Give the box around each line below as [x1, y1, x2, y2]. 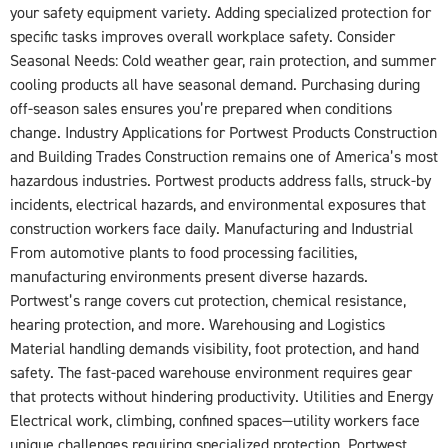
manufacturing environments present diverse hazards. [10, 267, 368, 288]
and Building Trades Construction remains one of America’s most [10, 147, 438, 168]
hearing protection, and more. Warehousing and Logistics [10, 315, 385, 336]
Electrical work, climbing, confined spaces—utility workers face [10, 411, 420, 432]
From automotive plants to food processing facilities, [10, 243, 357, 264]
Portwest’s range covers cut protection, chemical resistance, [10, 291, 406, 312]
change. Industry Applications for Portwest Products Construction [10, 123, 437, 144]
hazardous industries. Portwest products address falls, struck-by [10, 171, 431, 192]
